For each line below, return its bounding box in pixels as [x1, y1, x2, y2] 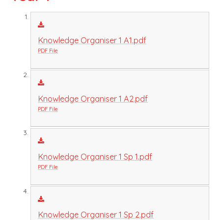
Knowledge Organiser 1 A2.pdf [37, 93, 148, 104]
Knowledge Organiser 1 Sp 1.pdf [37, 152, 152, 162]
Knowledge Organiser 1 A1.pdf [37, 35, 146, 46]
